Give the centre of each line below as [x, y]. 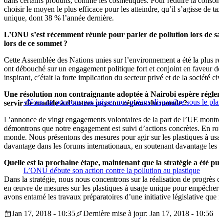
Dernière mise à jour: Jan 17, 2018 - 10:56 [148, 214]
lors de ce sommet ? [36, 44]
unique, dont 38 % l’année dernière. [59, 18]
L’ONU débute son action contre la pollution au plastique [112, 171]
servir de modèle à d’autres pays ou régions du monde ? [96, 103]
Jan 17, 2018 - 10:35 [44, 214]
